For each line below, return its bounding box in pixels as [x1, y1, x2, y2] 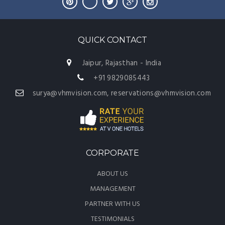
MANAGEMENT [89, 183, 136, 195]
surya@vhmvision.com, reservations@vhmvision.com [30, 87, 211, 99]
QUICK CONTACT [78, 35, 147, 45]
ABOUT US [97, 168, 128, 180]
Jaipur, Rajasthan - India [80, 57, 162, 69]
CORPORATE [86, 148, 139, 158]
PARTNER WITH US [85, 198, 140, 210]
